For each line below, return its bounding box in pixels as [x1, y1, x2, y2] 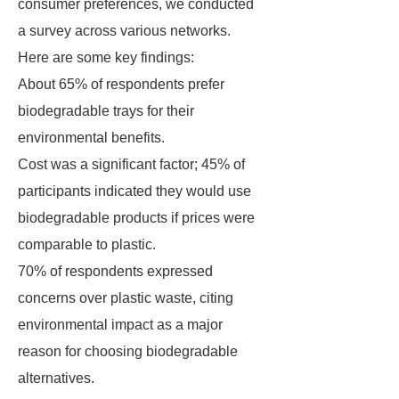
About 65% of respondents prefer [18, 77, 224, 92]
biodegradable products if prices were [18, 210, 255, 225]
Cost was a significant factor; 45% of [18, 157, 245, 172]
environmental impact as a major [18, 317, 223, 332]
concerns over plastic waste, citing [18, 290, 233, 305]
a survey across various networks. [18, 23, 231, 38]
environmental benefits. [18, 130, 165, 145]
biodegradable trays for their [18, 103, 194, 118]
